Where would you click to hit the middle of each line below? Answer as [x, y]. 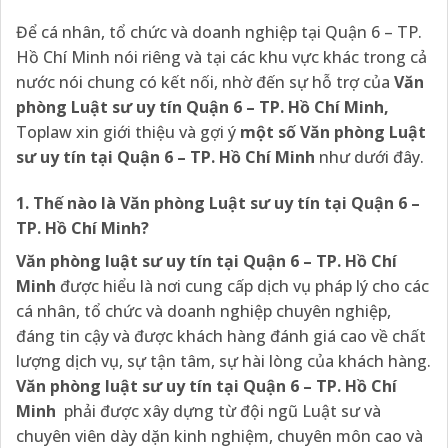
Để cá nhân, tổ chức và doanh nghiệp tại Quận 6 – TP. [219, 31]
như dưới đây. [371, 156]
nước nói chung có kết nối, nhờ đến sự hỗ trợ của [205, 81]
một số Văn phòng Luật [333, 131]
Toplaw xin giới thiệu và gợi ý [128, 131]
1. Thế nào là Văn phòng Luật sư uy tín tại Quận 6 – [218, 202]
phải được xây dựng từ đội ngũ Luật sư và [218, 410]
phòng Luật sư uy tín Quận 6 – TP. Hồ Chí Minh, [202, 106]
